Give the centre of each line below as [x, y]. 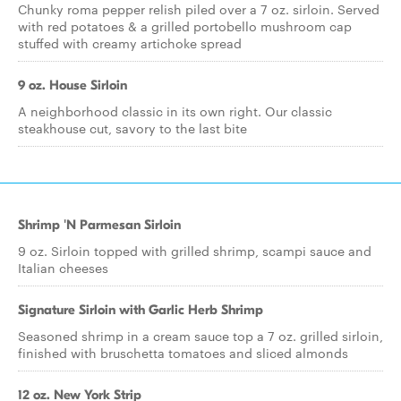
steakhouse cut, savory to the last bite [132, 128]
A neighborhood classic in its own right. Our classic [175, 111]
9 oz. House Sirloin [73, 85]
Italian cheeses [63, 268]
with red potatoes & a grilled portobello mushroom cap [185, 26]
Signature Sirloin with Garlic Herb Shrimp [141, 310]
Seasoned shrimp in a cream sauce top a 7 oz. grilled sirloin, [200, 336]
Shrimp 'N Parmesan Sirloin [99, 225]
